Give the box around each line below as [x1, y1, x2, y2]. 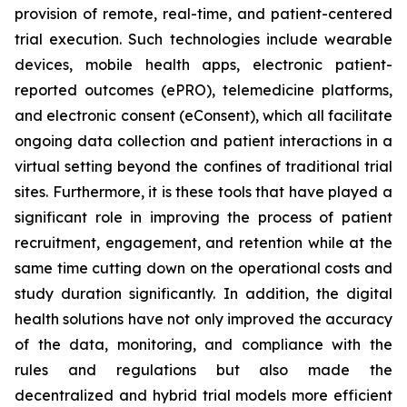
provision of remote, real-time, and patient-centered [15, 5, 392, 24]
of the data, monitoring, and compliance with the [15, 335, 392, 354]
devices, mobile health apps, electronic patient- [15, 55, 392, 74]
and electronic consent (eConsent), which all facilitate [15, 106, 392, 125]
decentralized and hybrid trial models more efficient [15, 386, 392, 405]
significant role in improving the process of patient [15, 208, 392, 227]
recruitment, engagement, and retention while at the [15, 233, 392, 253]
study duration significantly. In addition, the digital [15, 284, 392, 303]
